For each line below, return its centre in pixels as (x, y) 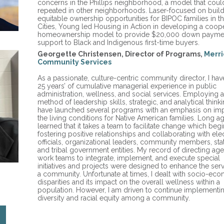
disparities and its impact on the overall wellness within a (129, 182)
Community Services (74, 62)
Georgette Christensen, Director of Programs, (121, 54)
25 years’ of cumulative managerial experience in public (127, 86)
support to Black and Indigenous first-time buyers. (118, 42)
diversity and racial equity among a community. (114, 198)
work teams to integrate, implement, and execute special (129, 158)
